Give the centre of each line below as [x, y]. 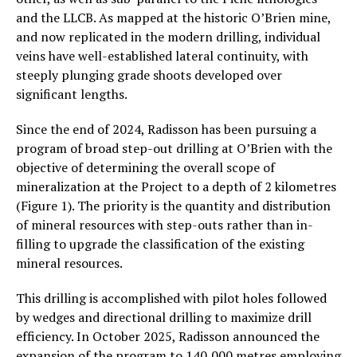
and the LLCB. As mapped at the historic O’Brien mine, [173, 17]
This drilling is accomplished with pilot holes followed [171, 298]
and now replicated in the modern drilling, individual [168, 36]
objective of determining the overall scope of [145, 167]
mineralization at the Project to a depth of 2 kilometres [176, 186]
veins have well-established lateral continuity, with [162, 55]
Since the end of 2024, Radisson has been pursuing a [166, 129]
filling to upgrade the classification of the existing [160, 243]
